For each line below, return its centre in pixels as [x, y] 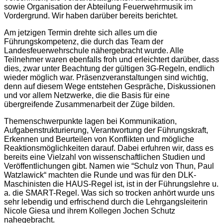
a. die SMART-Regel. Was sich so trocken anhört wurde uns [109, 193]
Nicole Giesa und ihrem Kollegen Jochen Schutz [90, 211]
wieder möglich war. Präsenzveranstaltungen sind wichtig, [106, 77]
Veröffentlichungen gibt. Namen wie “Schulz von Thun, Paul [109, 166]
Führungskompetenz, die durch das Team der [84, 41]
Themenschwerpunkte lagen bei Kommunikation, [90, 121]
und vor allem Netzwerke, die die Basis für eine [87, 95]
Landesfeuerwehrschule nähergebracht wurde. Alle [94, 50]
